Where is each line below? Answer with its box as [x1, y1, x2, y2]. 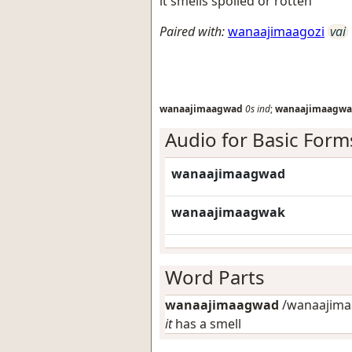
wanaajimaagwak [171, 203, 285, 221]
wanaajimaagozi [228, 23, 324, 40]
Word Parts [165, 264, 265, 290]
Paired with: [159, 23, 225, 40]
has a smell [172, 315, 241, 332]
